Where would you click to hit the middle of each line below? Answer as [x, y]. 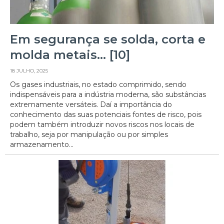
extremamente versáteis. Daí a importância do [91, 105]
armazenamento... [42, 145]
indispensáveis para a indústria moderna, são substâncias [108, 95]
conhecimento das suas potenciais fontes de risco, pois [106, 115]
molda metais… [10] [70, 55]
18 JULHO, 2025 [29, 71]
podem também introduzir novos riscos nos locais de [102, 125]
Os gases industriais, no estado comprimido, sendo [98, 85]
